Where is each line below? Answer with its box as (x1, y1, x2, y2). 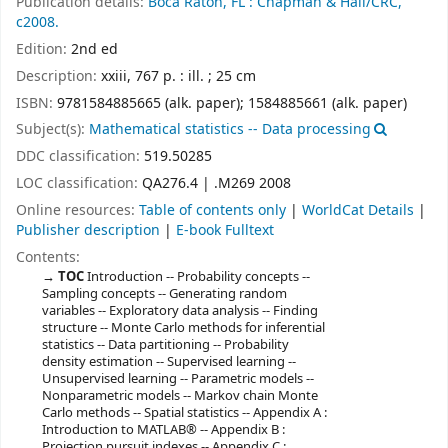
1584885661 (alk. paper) (248, 92, 407, 114)
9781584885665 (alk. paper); (57, 92, 248, 114)
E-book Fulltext (176, 219, 274, 241)
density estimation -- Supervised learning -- (41, 351, 296, 371)
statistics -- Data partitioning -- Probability (41, 334, 289, 354)
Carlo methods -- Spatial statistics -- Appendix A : (41, 402, 327, 422)
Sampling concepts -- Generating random (41, 283, 287, 303)
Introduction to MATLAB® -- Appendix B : (41, 419, 285, 439)
